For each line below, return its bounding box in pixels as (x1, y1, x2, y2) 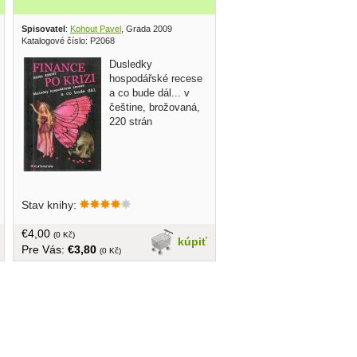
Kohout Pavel (70, 23, 121, 33)
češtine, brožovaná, (109, 100, 200, 113)
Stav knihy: (22, 198, 80, 211)
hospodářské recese (109, 72, 202, 84)
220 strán (109, 115, 152, 127)
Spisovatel (22, 23, 65, 33)
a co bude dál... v (109, 86, 190, 99)
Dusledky (109, 57, 152, 70)
